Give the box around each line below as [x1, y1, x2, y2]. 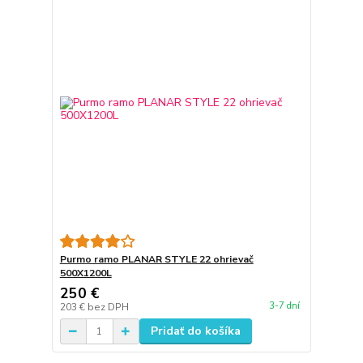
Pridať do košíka [150, 323, 241, 340]
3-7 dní [268, 299, 300, 312]
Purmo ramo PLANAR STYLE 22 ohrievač [59, 253, 254, 267]
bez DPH [87, 301, 129, 314]
